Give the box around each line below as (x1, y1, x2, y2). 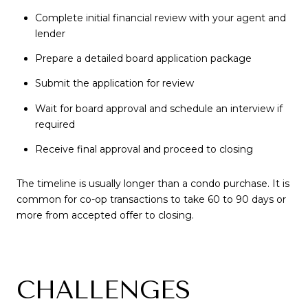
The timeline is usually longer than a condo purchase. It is (16, 177, 289, 190)
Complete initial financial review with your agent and (34, 11, 286, 24)
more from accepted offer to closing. (16, 208, 194, 221)
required (34, 118, 75, 131)
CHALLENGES (16, 275, 190, 305)
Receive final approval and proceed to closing (34, 142, 253, 155)
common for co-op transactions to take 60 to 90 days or (16, 192, 286, 206)
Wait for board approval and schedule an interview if (34, 102, 283, 115)
